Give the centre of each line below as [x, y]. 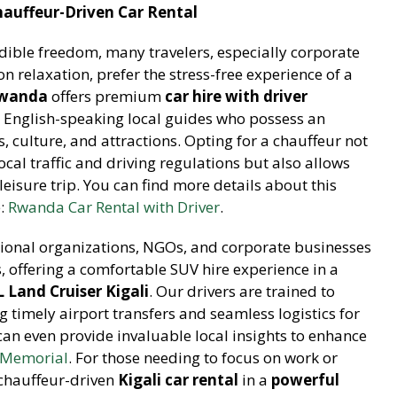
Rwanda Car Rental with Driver [114, 206]
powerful [305, 379]
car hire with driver [236, 96]
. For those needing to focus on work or [203, 357]
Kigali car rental [178, 379]
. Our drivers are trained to [242, 291]
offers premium [106, 96]
